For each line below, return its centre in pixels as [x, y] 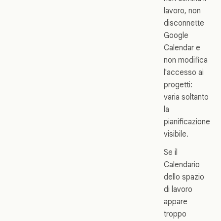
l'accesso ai [184, 73]
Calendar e [182, 48]
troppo [175, 214]
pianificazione [187, 122]
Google [176, 36]
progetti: [178, 85]
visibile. [176, 134]
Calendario [182, 165]
